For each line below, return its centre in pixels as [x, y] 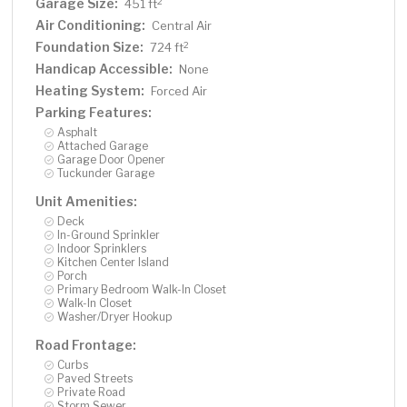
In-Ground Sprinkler [109, 235]
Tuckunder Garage [106, 174]
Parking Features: [94, 113]
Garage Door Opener [112, 160]
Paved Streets [95, 379]
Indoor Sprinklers [102, 249]
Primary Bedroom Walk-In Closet [142, 290]
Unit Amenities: [87, 202]
